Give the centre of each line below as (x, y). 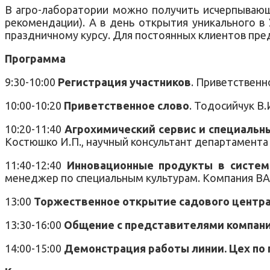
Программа (35, 58)
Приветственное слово (127, 105)
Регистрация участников (124, 82)
